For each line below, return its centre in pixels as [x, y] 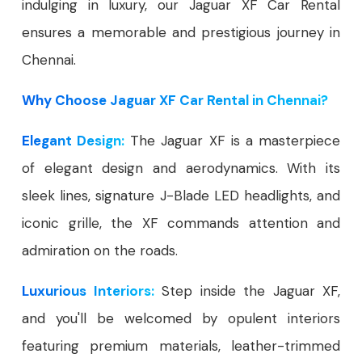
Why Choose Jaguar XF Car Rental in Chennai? [175, 100]
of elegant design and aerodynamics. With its [181, 168]
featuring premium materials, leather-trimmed [181, 345]
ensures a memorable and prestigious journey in [181, 32]
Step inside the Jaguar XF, [247, 290]
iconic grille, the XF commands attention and [181, 223]
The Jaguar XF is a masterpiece [233, 140]
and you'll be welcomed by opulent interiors [181, 318]
